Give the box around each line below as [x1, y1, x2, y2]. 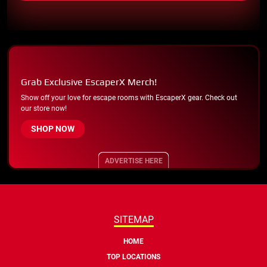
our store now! [21, 104, 67, 113]
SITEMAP [113, 213, 154, 225]
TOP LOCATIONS [107, 252, 160, 261]
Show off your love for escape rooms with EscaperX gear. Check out [21, 93, 237, 102]
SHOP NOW [31, 123, 74, 133]
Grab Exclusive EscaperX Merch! [21, 76, 157, 88]
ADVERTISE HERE [104, 156, 163, 165]
